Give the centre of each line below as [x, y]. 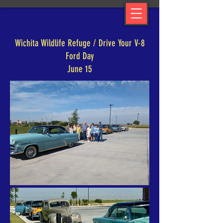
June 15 [80, 69]
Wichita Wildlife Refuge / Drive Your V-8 [80, 43]
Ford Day [80, 56]
